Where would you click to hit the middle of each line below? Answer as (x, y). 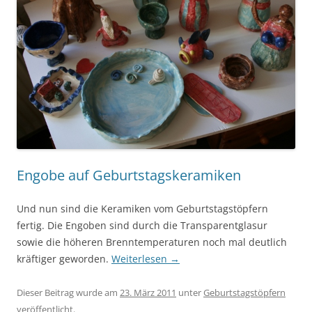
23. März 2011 (148, 292)
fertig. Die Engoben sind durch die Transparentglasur (142, 225)
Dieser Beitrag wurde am (68, 292)
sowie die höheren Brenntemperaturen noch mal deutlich (152, 242)
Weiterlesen (141, 258)
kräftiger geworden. (64, 258)
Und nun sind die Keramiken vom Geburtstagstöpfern (142, 208)
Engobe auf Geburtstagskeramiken (129, 175)
